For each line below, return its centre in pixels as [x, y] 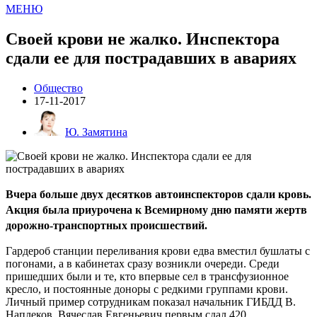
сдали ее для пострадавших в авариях [151, 58]
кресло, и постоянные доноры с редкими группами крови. [147, 289]
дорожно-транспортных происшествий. [108, 225]
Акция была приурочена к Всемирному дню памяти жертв [156, 209]
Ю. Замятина [96, 132]
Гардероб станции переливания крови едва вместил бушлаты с [158, 250]
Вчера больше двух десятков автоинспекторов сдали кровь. [158, 194]
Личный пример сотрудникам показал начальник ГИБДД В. [151, 301]
